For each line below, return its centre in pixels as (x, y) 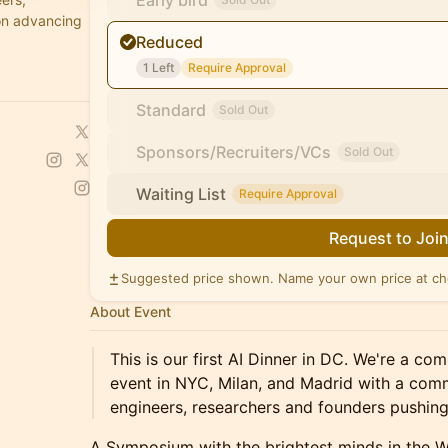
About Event (130, 311)
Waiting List (181, 194)
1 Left (158, 67)
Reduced (169, 42)
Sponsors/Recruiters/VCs (233, 152)
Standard (171, 110)
